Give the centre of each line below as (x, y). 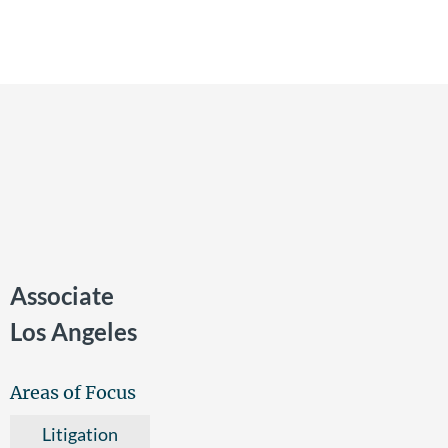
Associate (62, 295)
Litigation (80, 433)
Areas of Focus (73, 392)
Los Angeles (73, 331)
